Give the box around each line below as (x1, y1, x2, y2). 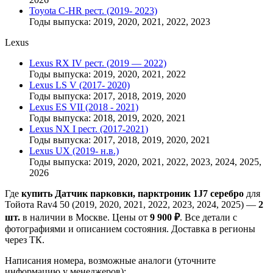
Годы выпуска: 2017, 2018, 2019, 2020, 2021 (29, 135, 210, 146)
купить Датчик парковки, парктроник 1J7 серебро (21, 188, 244, 199)
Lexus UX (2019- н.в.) (29, 146, 119, 157)
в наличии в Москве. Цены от (20, 212, 150, 223)
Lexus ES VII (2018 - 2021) (29, 102, 138, 113)
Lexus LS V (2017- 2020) (29, 80, 130, 91)
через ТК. (5, 235, 44, 246)
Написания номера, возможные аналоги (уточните (5, 255, 216, 266)
